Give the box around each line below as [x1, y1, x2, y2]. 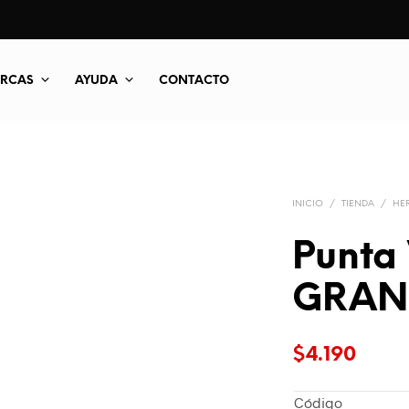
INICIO [292, 199, 324, 210]
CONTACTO [159, 75, 230, 88]
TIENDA [341, 199, 375, 210]
